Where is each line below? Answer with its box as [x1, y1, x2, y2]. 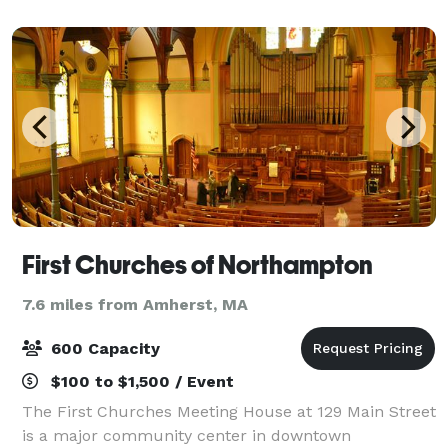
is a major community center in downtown [22, 425, 351, 445]
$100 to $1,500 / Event [46, 371, 234, 391]
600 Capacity [46, 338, 160, 358]
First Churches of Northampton [22, 249, 373, 280]
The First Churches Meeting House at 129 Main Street [22, 401, 436, 421]
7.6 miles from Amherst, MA [22, 294, 248, 314]
